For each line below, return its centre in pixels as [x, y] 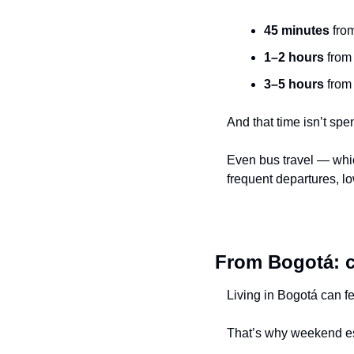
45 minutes [297, 31]
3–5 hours [294, 85]
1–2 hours [294, 58]
